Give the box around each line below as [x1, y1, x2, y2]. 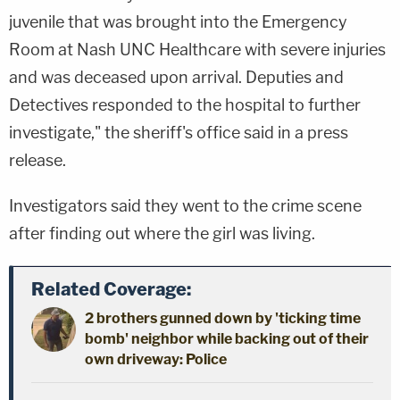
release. [9, 150, 66, 170]
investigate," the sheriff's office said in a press [9, 122, 348, 142]
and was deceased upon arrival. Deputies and [9, 67, 344, 87]
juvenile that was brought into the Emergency [9, 12, 347, 31]
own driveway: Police [85, 350, 227, 368]
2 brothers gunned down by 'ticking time [85, 309, 361, 327]
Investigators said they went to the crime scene [9, 196, 362, 215]
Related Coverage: [31, 278, 191, 300]
